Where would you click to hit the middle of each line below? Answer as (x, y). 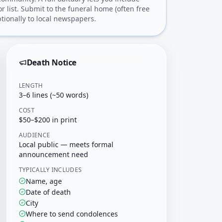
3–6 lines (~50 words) (53, 95)
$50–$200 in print (48, 120)
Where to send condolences (72, 214)
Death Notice (51, 62)
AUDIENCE (34, 135)
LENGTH (31, 85)
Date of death (48, 192)
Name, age (44, 181)
